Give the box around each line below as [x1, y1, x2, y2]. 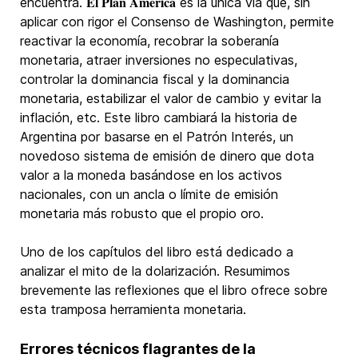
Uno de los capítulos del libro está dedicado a [20, 244, 293, 260]
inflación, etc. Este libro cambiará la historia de [20, 109, 297, 125]
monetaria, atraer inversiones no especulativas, [20, 52, 297, 68]
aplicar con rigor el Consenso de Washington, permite [20, 14, 334, 30]
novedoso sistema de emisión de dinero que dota [20, 148, 314, 164]
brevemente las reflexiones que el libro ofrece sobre [20, 282, 328, 298]
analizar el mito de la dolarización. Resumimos [20, 263, 290, 279]
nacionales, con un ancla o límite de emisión [20, 186, 278, 202]
